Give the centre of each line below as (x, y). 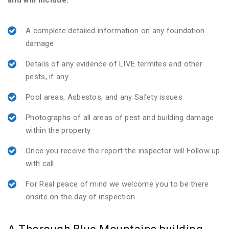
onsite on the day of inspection (81, 197)
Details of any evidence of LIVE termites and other (114, 64)
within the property (58, 130)
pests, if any (47, 77)
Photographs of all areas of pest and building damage (120, 118)
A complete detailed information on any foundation (115, 31)
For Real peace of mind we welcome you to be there (117, 184)
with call (40, 164)
